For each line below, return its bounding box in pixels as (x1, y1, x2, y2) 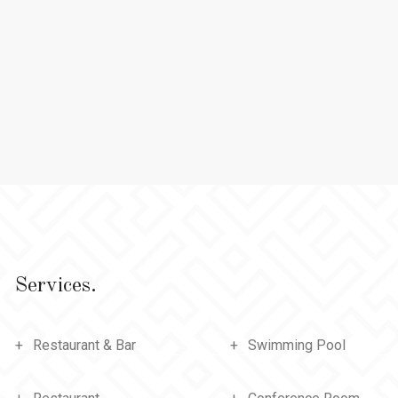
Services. (14, 275, 97, 297)
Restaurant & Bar (32, 337, 136, 354)
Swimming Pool (248, 337, 346, 354)
